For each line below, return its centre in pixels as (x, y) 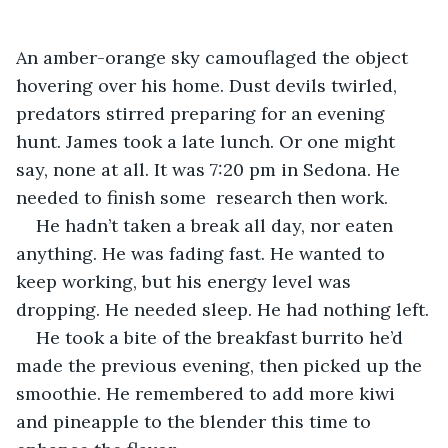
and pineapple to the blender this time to (196, 421)
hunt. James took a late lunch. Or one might (208, 141)
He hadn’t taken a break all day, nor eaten (217, 225)
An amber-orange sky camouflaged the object (214, 57)
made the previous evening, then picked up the (221, 365)
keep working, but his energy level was (186, 281)
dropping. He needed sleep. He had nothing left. (222, 309)
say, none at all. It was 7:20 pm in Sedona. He (210, 169)
